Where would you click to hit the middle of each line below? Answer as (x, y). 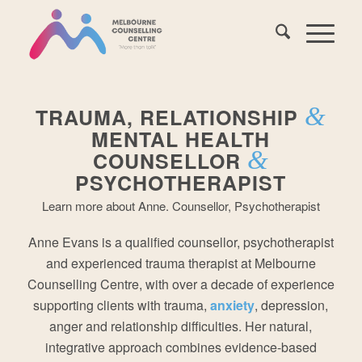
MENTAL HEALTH (181, 139)
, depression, (292, 305)
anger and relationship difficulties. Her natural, (181, 326)
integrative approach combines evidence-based (181, 347)
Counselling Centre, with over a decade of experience (181, 284)
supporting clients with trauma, (122, 305)
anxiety (233, 305)
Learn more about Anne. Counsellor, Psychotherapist (181, 205)
